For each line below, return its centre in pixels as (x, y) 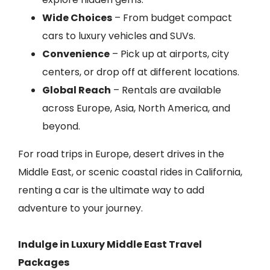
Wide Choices (77, 18)
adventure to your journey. (80, 208)
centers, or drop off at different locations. (141, 72)
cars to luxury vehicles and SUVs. (119, 36)
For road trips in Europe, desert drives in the (121, 154)
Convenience (76, 54)
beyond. (61, 126)
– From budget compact (172, 18)
